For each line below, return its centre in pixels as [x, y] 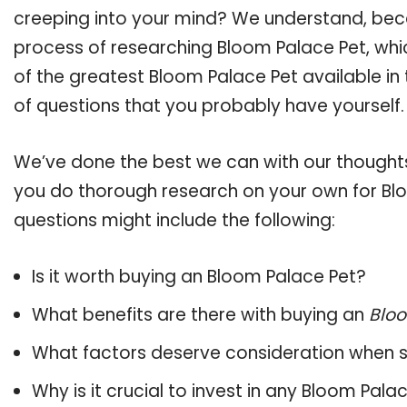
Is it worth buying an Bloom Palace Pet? [199, 277]
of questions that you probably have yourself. [209, 106]
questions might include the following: [174, 220]
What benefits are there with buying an [200, 315]
